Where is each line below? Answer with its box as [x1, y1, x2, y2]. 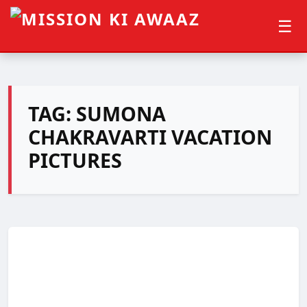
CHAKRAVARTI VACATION [28, 123, 272, 150]
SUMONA [76, 100, 166, 127]
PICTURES [28, 147, 122, 173]
